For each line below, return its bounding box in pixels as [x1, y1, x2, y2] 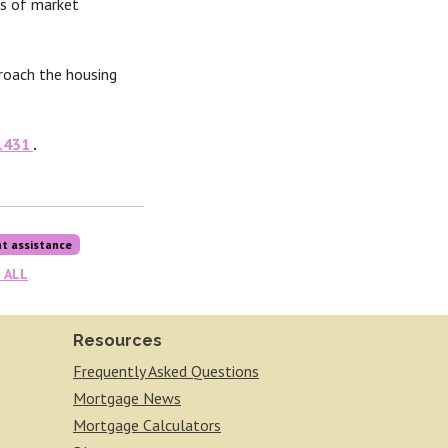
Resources [73, 331, 162, 350]
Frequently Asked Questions [73, 361, 259, 381]
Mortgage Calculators [73, 415, 221, 435]
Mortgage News [73, 388, 181, 408]
